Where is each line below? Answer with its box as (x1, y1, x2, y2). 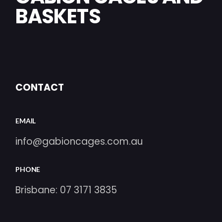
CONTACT (15, 81, 64, 94)
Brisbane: (15, 183, 60, 197)
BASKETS (15, 2, 101, 30)
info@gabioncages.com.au (15, 135, 143, 148)
